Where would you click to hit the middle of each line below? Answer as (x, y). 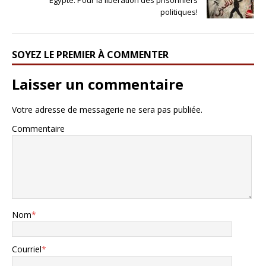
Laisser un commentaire (98, 84)
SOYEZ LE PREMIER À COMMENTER (90, 54)
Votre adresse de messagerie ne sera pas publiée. (107, 109)
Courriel (27, 249)
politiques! (179, 12)
